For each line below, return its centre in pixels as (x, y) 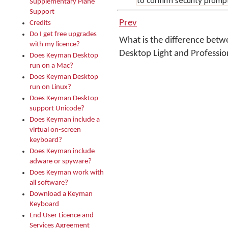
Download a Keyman (61, 194)
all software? (49, 183)
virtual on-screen (55, 130)
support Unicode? (57, 109)
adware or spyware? (61, 162)
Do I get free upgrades (63, 34)
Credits (40, 23)
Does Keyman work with (67, 173)
